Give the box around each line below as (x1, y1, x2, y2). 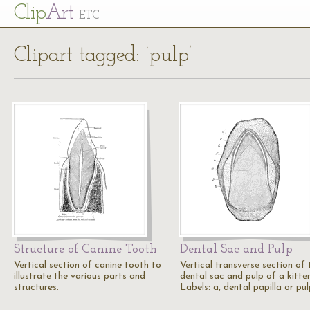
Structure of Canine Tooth (14, 243, 157, 256)
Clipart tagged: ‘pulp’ (14, 45, 192, 66)
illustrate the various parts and (14, 271, 145, 282)
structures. (14, 282, 59, 293)
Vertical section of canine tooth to (14, 260, 161, 271)
